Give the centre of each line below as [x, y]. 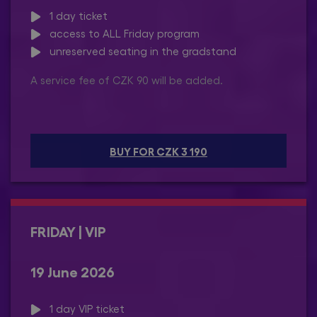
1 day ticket [74, 15]
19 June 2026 [73, 271]
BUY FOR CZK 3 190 [158, 150]
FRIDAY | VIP [68, 230]
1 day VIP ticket [83, 308]
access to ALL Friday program [120, 33]
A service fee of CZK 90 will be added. [127, 80]
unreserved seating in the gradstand [139, 51]
